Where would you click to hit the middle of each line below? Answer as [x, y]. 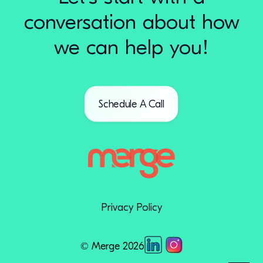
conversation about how [131, 22]
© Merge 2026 [112, 246]
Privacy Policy [131, 208]
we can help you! [131, 47]
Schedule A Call [131, 104]
